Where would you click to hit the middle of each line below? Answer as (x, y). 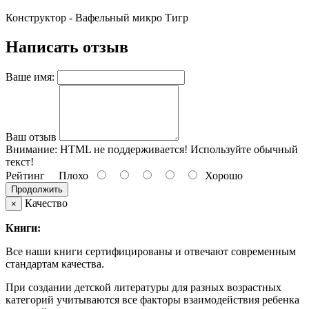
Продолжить (37, 189)
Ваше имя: (30, 77)
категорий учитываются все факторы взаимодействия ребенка (152, 299)
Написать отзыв (67, 47)
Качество (45, 203)
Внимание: (31, 149)
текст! (20, 161)
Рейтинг (25, 175)
